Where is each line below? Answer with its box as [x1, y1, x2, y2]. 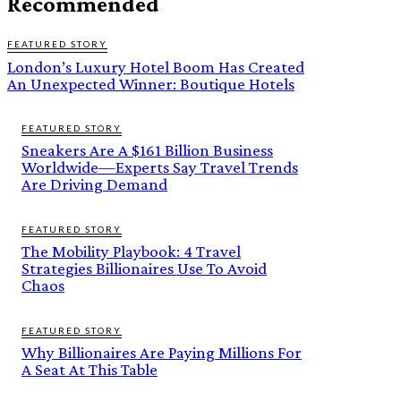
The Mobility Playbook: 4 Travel [21, 241, 241, 260]
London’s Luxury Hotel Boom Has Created [7, 56, 304, 76]
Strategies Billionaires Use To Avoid [21, 258, 267, 277]
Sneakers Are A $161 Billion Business [21, 140, 273, 159]
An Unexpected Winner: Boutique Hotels [7, 73, 294, 93]
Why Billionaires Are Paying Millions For [21, 342, 302, 362]
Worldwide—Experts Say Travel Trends [21, 157, 298, 176]
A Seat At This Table [21, 359, 158, 379]
